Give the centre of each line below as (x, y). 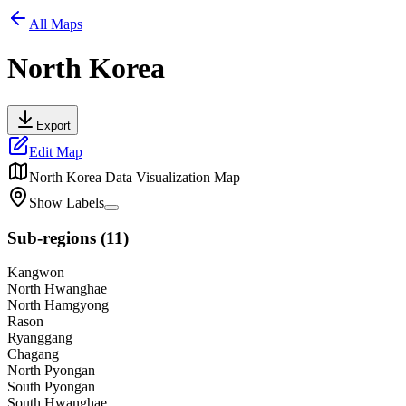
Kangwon (36, 273)
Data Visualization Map (173, 177)
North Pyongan (51, 371)
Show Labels (67, 202)
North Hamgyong (58, 305)
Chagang (33, 354)
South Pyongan (51, 387)
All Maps (56, 24)
